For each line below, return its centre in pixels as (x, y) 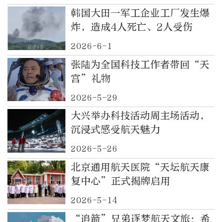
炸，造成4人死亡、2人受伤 (132, 27)
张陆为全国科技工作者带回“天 (140, 64)
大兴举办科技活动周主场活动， (140, 116)
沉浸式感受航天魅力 (115, 130)
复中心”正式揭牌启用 (120, 181)
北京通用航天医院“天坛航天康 (140, 167)
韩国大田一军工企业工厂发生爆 (140, 13)
